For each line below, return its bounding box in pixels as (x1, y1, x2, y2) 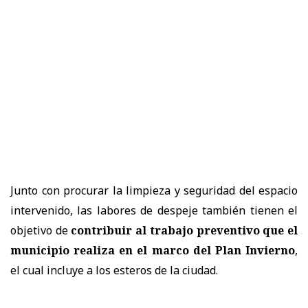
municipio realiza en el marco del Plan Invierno (10, 243, 295, 258)
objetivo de (10, 223, 68, 239)
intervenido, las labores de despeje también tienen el (10, 203, 298, 219)
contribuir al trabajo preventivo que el (71, 223, 298, 239)
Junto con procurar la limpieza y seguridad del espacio (10, 183, 298, 199)
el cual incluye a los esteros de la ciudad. (10, 263, 218, 278)
